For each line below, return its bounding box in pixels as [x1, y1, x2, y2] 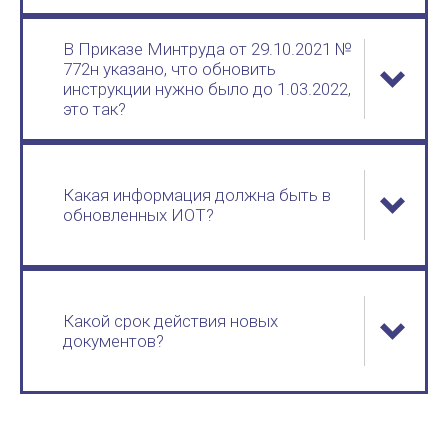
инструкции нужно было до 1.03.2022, [63, 79, 351, 99]
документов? [63, 331, 164, 351]
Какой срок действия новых [63, 311, 278, 331]
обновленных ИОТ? [63, 205, 214, 225]
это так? [63, 99, 126, 119]
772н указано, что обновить [63, 59, 276, 79]
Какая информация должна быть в [63, 185, 331, 205]
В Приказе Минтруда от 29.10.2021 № [63, 39, 352, 59]
